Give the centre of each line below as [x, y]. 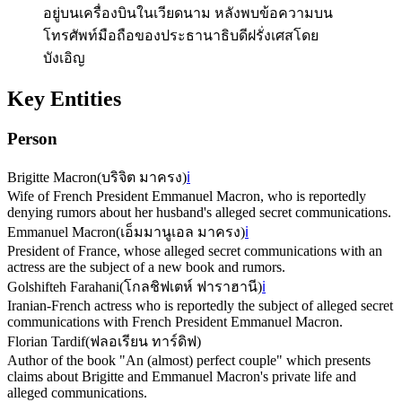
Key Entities [64, 99]
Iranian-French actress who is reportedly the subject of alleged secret [200, 305]
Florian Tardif [46, 341]
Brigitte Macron [52, 177]
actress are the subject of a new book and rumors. [146, 267]
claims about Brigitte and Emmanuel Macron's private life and [182, 376]
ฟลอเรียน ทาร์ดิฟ [143, 341]
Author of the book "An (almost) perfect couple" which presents [189, 360]
